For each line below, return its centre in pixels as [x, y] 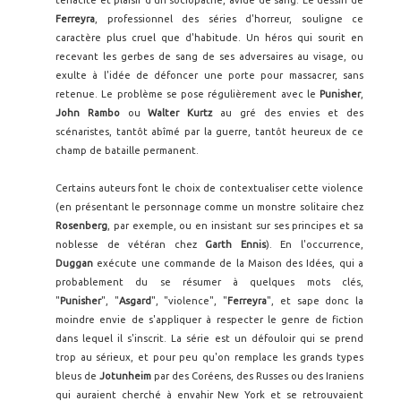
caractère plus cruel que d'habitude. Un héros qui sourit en [209, 37]
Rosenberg [81, 225]
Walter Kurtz [180, 112]
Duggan [74, 263]
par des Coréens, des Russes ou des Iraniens [257, 375]
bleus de [77, 375]
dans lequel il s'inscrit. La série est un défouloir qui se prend [209, 338]
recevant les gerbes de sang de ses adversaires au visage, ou [209, 56]
